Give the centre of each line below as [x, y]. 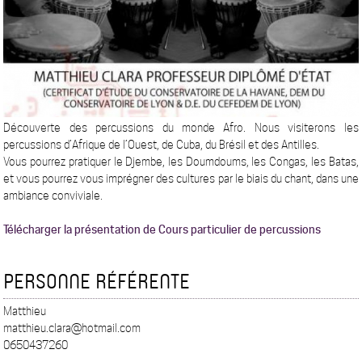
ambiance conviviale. [53, 196]
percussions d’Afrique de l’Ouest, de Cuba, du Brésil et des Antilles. [162, 145]
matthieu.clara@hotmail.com [72, 328]
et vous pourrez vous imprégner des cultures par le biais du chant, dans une [181, 179]
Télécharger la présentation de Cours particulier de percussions [162, 230]
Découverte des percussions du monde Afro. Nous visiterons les [181, 128]
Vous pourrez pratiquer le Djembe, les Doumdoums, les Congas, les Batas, [181, 162]
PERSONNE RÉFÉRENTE [97, 281]
